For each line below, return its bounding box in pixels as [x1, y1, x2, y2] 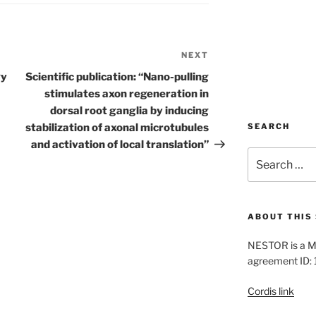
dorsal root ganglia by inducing [50, 104, 209, 118]
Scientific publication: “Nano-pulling [25, 71, 209, 84]
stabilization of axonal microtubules [25, 121, 209, 135]
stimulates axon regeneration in [44, 87, 209, 101]
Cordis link [247, 284, 294, 297]
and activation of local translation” [31, 138, 209, 152]
